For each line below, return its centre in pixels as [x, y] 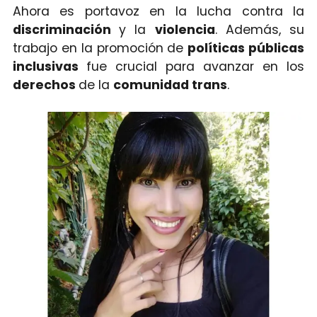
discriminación [66, 29]
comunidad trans [170, 85]
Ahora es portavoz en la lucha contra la [158, 11]
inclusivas [49, 66]
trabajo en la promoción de [100, 48]
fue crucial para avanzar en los [195, 66]
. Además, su [260, 29]
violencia [185, 29]
